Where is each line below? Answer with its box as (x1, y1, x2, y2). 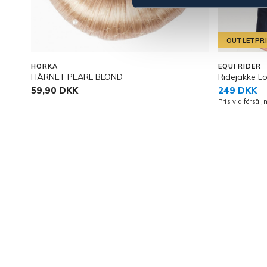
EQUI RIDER (218, 61, 261, 70)
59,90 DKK (31, 84, 78, 96)
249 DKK (218, 84, 257, 96)
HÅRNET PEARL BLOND (31, 71, 123, 82)
